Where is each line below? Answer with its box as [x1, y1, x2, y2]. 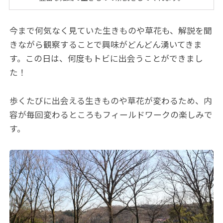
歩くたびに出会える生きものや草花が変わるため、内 [9, 96, 213, 106]
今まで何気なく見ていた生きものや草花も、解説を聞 [9, 25, 213, 36]
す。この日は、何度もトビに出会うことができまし [9, 53, 204, 64]
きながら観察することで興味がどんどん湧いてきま [9, 39, 203, 50]
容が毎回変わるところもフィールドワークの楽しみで [9, 110, 213, 120]
